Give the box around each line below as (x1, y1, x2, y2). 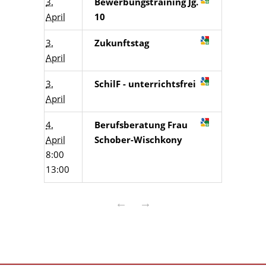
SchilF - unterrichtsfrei (94, 78, 196, 90)
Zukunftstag (94, 37, 149, 49)
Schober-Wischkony (94, 134, 182, 145)
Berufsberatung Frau (94, 119, 188, 131)
